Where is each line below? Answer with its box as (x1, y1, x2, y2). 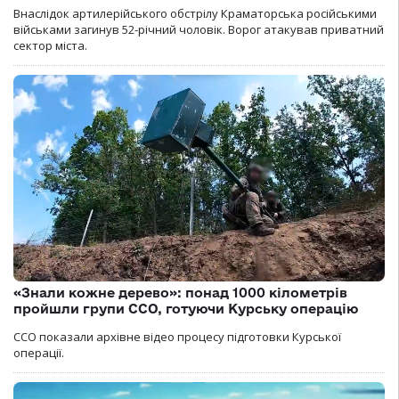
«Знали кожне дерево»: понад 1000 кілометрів (13, 284, 347, 300)
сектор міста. (13, 37, 87, 54)
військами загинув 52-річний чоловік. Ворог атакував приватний (13, 21, 384, 38)
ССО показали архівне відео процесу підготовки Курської (13, 328, 341, 345)
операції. (13, 344, 64, 361)
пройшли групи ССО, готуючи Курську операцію (13, 300, 358, 316)
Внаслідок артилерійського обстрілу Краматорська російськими (13, 5, 377, 22)
